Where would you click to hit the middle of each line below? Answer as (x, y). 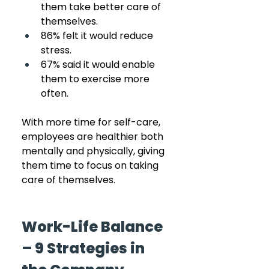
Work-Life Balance (94, 226)
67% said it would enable (99, 64)
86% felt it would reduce (98, 35)
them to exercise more (96, 79)
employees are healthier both (94, 136)
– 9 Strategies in (85, 248)
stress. (56, 50)
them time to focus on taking (91, 165)
